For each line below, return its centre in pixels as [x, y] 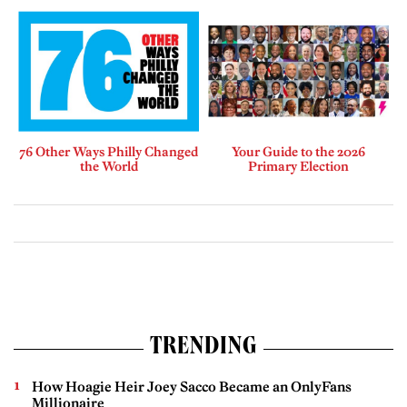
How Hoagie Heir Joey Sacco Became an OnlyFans [192, 386]
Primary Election [298, 166]
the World [109, 166]
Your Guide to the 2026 [298, 151]
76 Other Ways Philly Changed [109, 151]
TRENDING [203, 348]
